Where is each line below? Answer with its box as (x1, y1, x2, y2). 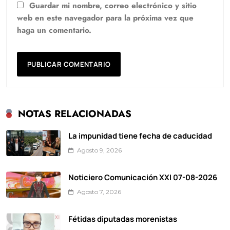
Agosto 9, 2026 (77, 146, 122, 155)
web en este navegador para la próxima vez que (17, 12, 194, 24)
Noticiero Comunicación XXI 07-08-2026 (68, 172, 217, 183)
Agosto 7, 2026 (77, 188, 121, 196)
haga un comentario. (17, 25, 91, 36)
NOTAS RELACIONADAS (18, 107, 131, 121)
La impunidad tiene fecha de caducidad (68, 130, 212, 141)
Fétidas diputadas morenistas (68, 214, 177, 224)
